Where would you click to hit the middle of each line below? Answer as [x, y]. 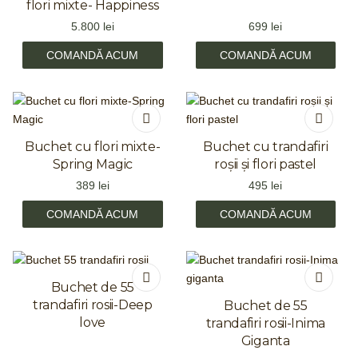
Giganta [265, 341]
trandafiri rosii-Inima [265, 324]
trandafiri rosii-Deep [92, 305]
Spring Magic [92, 165]
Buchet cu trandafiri [266, 147]
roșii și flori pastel [266, 165]
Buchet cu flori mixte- [93, 147]
